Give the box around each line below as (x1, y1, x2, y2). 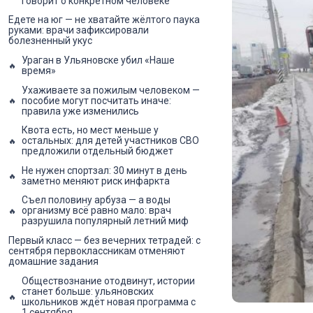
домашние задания (8, 255, 99, 267)
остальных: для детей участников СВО (22, 135, 199, 147)
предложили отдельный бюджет (22, 145, 173, 157)
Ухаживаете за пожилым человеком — (22, 84, 200, 96)
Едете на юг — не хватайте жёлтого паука (8, 14, 200, 26)
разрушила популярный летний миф (22, 215, 189, 227)
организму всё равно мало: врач (22, 205, 171, 217)
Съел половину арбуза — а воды (22, 194, 170, 206)
